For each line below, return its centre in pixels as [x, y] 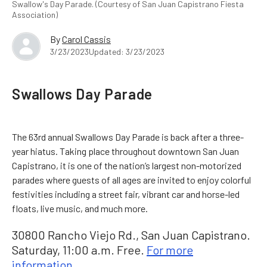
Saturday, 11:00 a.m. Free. [79, 249]
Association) [35, 14]
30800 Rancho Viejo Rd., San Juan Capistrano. [131, 235]
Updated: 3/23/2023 [127, 51]
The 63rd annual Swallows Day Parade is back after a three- [128, 136]
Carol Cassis [86, 39]
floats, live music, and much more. [80, 208]
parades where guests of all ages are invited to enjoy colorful [131, 179]
